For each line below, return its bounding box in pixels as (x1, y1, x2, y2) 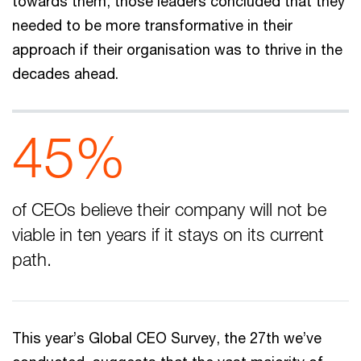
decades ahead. (12, 64, 118, 82)
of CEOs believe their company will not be (12, 199, 326, 220)
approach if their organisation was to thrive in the (12, 40, 342, 58)
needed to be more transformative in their (12, 16, 293, 34)
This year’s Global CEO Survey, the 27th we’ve (12, 329, 322, 346)
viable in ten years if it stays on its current (12, 224, 324, 245)
